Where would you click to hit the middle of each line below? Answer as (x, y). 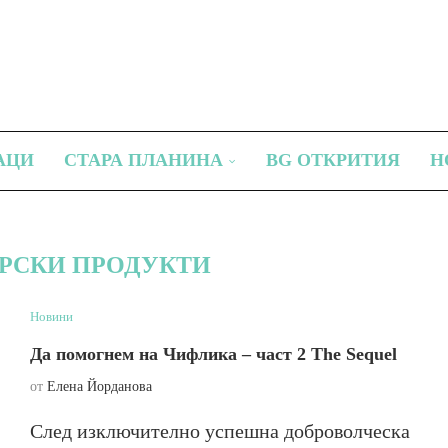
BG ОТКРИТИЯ (333, 160)
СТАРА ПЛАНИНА (143, 160)
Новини (51, 316)
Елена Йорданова (99, 386)
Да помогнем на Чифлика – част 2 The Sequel (213, 354)
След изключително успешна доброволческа (219, 431)
